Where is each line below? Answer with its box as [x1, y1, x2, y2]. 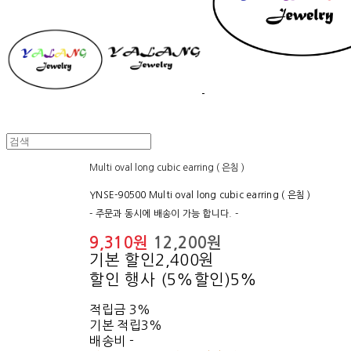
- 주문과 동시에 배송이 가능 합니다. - [89, 209, 238, 219]
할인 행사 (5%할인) [89, 272, 231, 288]
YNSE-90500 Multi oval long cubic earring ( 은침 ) [89, 190, 311, 201]
